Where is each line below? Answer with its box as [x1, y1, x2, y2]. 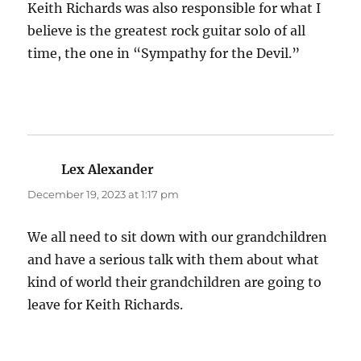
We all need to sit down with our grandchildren [27, 229, 328, 246]
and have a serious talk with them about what [27, 251, 320, 268]
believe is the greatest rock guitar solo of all [27, 23, 306, 39]
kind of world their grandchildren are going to [27, 274, 322, 291]
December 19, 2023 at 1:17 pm [27, 188, 180, 201]
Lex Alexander [61, 161, 155, 178]
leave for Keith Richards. [27, 297, 184, 313]
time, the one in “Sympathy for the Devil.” [27, 45, 301, 62]
